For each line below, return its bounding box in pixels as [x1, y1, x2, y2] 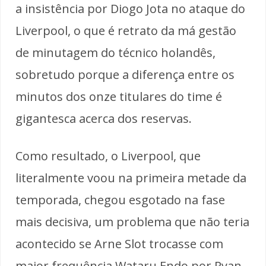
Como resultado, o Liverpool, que [15, 147, 201, 164]
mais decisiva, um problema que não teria [15, 213, 249, 230]
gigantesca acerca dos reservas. [15, 110, 192, 126]
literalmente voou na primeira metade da [15, 169, 246, 186]
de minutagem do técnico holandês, [15, 44, 216, 61]
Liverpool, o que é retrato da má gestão [15, 22, 236, 39]
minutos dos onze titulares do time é [15, 88, 222, 104]
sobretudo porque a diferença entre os [15, 66, 235, 83]
